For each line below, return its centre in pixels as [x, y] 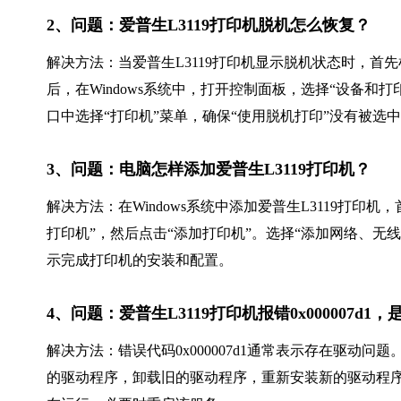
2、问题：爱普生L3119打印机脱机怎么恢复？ [209, 25]
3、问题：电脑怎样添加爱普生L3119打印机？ [209, 169]
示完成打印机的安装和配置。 [140, 260]
